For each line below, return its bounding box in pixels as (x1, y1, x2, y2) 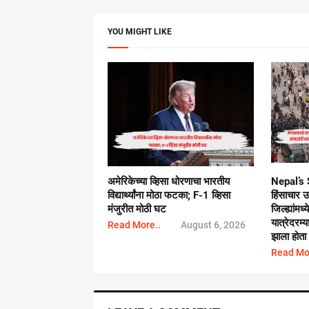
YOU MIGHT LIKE (107, 26, 172, 37)
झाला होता (271, 230, 307, 243)
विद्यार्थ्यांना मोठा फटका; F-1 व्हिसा (107, 188, 230, 201)
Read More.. (107, 219, 161, 230)
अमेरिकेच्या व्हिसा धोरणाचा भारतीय (107, 175, 230, 188)
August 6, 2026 (181, 219, 246, 230)
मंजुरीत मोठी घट (107, 202, 166, 215)
